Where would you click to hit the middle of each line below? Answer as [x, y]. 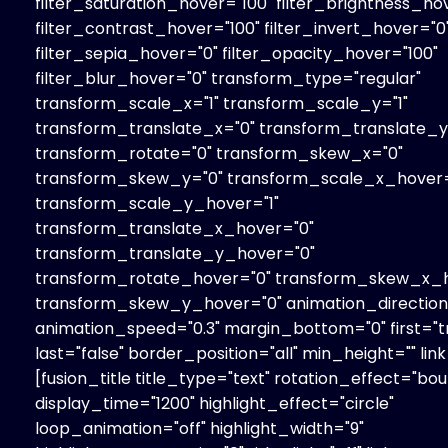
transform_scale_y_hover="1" [157, 203]
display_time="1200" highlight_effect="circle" [214, 403]
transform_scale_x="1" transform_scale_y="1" [221, 103]
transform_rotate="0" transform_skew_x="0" [219, 153]
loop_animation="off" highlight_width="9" [199, 428]
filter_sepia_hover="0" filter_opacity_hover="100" [236, 53]
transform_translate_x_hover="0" [174, 228]
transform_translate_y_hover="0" [175, 253]
